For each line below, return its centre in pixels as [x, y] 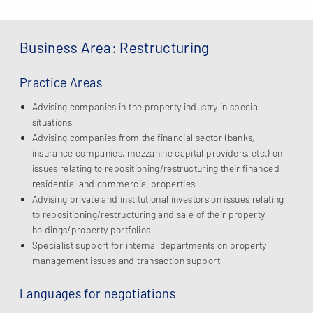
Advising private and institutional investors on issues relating [158, 198]
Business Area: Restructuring [115, 47]
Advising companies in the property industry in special [146, 106]
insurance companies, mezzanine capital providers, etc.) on [157, 152]
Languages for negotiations [98, 294]
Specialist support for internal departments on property [149, 245]
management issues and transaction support [126, 260]
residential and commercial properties [114, 183]
